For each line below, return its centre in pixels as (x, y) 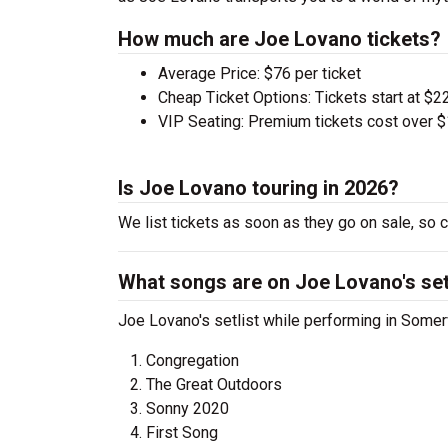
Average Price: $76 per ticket (259, 73)
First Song (182, 432)
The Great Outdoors (214, 384)
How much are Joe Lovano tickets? (279, 39)
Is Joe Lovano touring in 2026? (258, 188)
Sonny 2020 (187, 408)
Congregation (192, 360)
